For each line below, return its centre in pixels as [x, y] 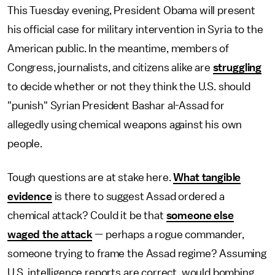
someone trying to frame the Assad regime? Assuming [137, 254]
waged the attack [50, 234]
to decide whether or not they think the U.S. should [129, 87]
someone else [200, 215]
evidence [30, 196]
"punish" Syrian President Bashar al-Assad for [116, 106]
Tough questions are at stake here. [91, 177]
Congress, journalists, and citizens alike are [110, 68]
